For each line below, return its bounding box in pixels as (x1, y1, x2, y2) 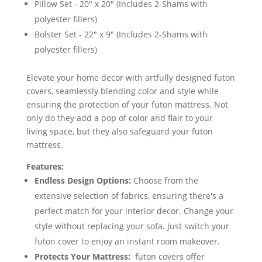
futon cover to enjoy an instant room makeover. (34, 236, 220, 247)
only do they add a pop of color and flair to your (26, 112, 213, 124)
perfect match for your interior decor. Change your (34, 205, 233, 217)
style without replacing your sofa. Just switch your (34, 220, 229, 232)
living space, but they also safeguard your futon (26, 126, 213, 137)
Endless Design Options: (34, 175, 131, 187)
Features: (26, 161, 64, 173)
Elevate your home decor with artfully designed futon (26, 72, 235, 84)
